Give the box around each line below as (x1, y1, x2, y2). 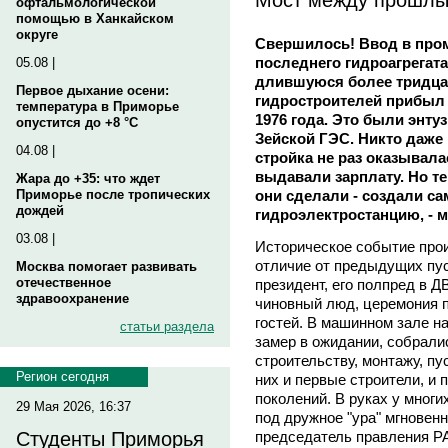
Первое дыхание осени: (16, 83, 169, 98)
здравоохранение (16, 291, 129, 306)
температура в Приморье (16, 99, 179, 114)
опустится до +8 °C (16, 115, 138, 130)
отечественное (16, 275, 111, 290)
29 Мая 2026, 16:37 (16, 399, 131, 414)
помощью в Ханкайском (16, 11, 174, 26)
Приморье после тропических (16, 187, 210, 202)
